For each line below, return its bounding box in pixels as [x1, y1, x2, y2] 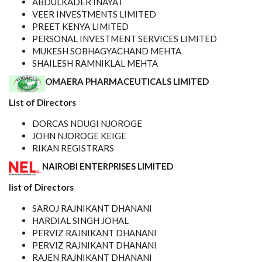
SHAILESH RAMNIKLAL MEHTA [32, 58, 158, 68]
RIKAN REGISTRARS [32, 143, 114, 153]
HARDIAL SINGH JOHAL [32, 215, 129, 226]
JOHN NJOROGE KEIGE [32, 130, 126, 141]
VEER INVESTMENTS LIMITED [32, 9, 156, 19]
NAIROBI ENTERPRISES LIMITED [42, 161, 173, 171]
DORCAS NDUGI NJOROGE [32, 118, 142, 129]
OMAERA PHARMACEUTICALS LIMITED [45, 76, 209, 87]
